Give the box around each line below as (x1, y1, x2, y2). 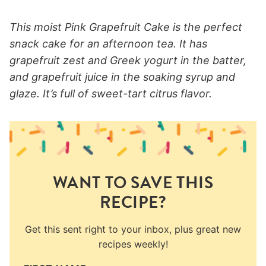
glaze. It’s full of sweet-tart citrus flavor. (9, 87, 212, 100)
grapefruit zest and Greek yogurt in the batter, (9, 54, 246, 67)
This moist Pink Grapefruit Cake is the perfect (9, 21, 242, 34)
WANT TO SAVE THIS (52, 171, 214, 195)
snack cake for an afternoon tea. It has (9, 37, 207, 50)
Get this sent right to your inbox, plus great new (25, 223, 241, 236)
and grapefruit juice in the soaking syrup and (9, 71, 235, 84)
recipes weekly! (98, 238, 168, 251)
